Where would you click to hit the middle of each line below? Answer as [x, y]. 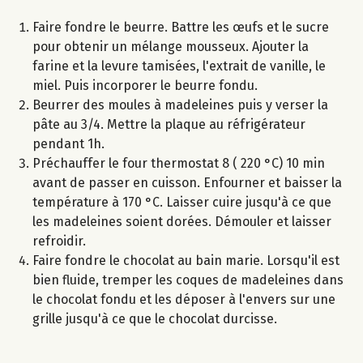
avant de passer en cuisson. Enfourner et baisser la [187, 183]
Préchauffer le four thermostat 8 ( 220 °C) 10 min [179, 164]
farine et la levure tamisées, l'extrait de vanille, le [179, 66]
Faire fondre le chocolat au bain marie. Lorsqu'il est [186, 261]
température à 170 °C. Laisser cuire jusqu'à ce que [182, 203]
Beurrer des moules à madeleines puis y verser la [180, 105]
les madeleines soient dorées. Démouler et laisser [182, 222]
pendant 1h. [68, 144]
